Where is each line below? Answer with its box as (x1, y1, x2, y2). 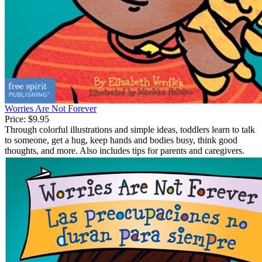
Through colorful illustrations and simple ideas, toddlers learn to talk (5, 125, 255, 135)
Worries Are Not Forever (5, 104, 96, 114)
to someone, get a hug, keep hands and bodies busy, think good (5, 135, 237, 146)
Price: (5, 114, 26, 125)
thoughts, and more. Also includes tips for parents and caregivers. (5, 146, 244, 156)
